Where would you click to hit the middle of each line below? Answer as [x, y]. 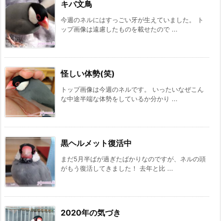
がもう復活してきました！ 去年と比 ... [117, 168]
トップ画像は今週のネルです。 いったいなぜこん [132, 90]
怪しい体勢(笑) [88, 74]
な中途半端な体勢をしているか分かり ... [119, 99]
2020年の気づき [91, 213]
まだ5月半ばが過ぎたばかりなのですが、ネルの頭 [133, 159]
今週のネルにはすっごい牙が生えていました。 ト [132, 20]
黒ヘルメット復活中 [96, 143]
